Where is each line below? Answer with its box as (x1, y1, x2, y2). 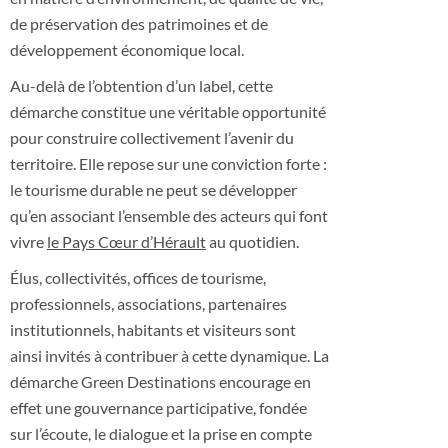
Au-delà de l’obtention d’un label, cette (10, 76, 273, 95)
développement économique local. (10, 40, 244, 59)
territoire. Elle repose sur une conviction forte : (10, 154, 327, 173)
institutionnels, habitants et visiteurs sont (10, 320, 296, 339)
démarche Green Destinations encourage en (10, 372, 311, 391)
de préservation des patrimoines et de (10, 14, 268, 33)
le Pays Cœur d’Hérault (47, 232, 206, 251)
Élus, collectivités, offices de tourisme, (10, 268, 266, 287)
